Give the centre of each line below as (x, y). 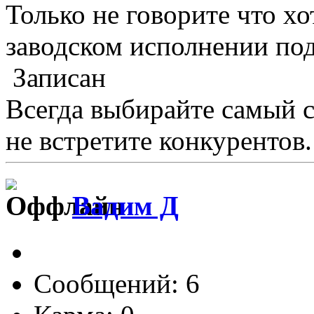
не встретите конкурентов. (159, 141)
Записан (56, 78)
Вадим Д (125, 205)
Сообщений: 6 (117, 283)
